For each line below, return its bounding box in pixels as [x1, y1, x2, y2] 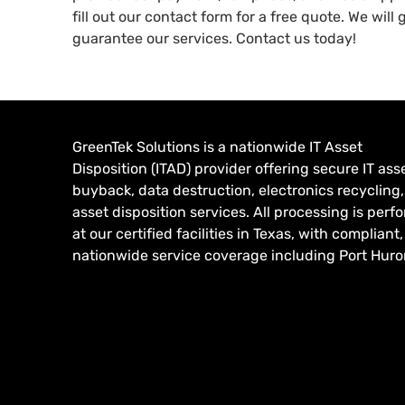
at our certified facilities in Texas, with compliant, [72, 225, 403, 243]
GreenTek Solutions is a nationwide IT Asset [72, 138, 363, 156]
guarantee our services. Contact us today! [72, 30, 356, 48]
